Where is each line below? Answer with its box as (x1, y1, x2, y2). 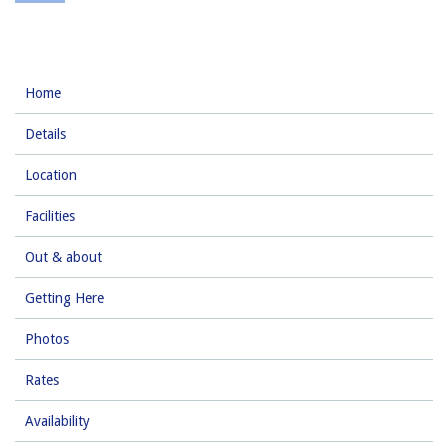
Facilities (25, 207, 75, 224)
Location (25, 166, 77, 183)
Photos (25, 330, 69, 347)
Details (25, 125, 66, 142)
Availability (25, 412, 90, 429)
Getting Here (25, 289, 104, 306)
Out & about (25, 248, 102, 265)
